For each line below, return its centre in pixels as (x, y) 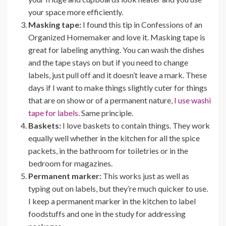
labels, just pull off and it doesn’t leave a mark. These (118, 75)
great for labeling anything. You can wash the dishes (116, 50)
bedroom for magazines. (70, 163)
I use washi (192, 100)
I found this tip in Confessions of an (142, 25)
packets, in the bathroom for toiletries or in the (108, 151)
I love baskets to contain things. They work (135, 126)
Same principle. (106, 113)
